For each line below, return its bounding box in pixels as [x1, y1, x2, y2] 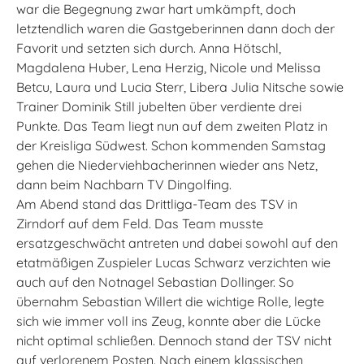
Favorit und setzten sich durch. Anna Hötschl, [16, 40, 281, 56]
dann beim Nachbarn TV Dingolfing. [16, 176, 232, 193]
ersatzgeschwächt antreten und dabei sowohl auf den [16, 235, 338, 251]
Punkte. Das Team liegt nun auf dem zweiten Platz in [16, 118, 327, 134]
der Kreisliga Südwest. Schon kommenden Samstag [16, 137, 326, 154]
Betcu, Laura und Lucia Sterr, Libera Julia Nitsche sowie [16, 79, 344, 95]
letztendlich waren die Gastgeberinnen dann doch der [16, 20, 335, 37]
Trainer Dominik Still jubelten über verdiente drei [16, 98, 301, 115]
